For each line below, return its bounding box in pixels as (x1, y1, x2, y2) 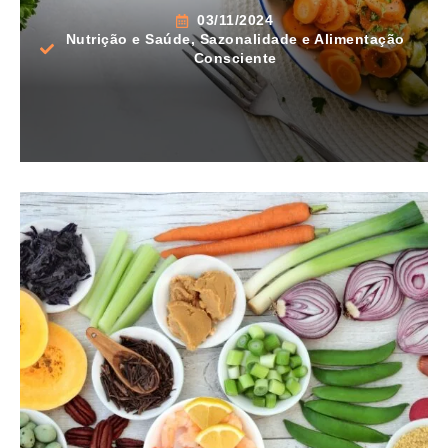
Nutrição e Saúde (65, 31, 191, 48)
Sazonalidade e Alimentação (199, 31, 405, 48)
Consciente (193, 50, 277, 67)
